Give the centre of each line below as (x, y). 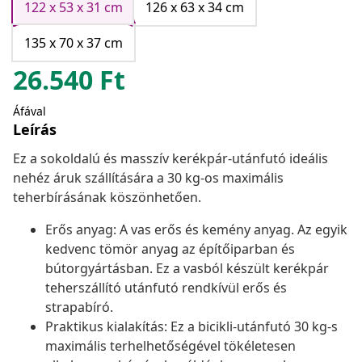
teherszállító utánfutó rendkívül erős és (166, 288)
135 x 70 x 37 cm (74, 43)
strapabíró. (79, 307)
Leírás (35, 130)
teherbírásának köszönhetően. (107, 198)
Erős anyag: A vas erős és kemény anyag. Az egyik (196, 230)
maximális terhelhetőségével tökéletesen (170, 346)
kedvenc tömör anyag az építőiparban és (170, 249)
